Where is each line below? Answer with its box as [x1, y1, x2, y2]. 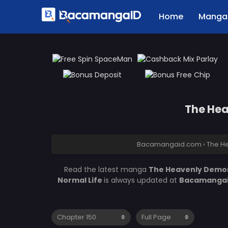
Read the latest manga [64, 164, 149, 175]
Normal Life [57, 175, 104, 185]
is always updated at [103, 175, 179, 185]
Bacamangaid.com [136, 139, 202, 149]
